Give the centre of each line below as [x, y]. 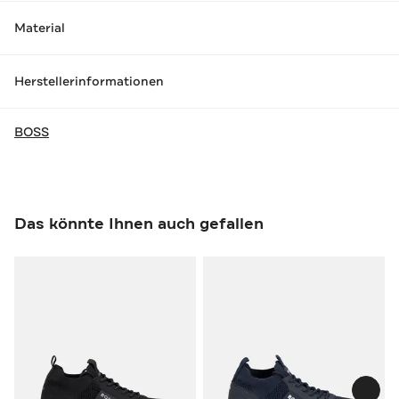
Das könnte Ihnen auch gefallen [139, 223]
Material [40, 28]
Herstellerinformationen [89, 81]
